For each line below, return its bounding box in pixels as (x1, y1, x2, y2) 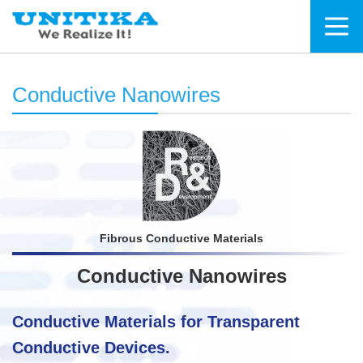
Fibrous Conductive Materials (100, 232, 263, 246)
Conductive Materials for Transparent (12, 313, 300, 331)
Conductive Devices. (12, 339, 170, 357)
